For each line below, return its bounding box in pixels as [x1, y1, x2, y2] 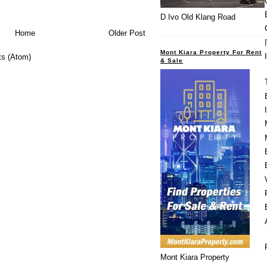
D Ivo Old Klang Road [160, 13, 235, 22]
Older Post [108, 28, 145, 38]
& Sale [160, 57, 184, 64]
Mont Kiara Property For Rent [160, 48, 262, 55]
